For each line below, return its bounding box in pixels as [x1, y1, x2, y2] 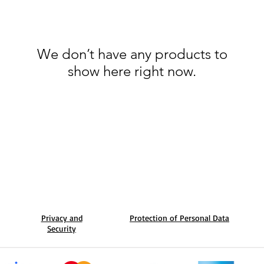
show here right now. [68, 62, 196, 80]
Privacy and [41, 213, 82, 223]
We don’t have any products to [37, 45, 227, 62]
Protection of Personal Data [130, 213, 229, 223]
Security [47, 223, 76, 233]
